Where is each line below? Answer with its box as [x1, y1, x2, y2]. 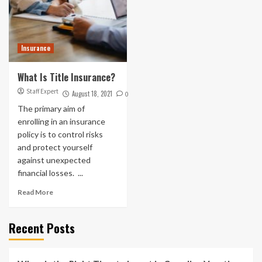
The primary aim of [18, 103, 85, 113]
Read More [18, 187, 53, 196]
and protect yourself [18, 142, 92, 152]
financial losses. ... [18, 167, 83, 178]
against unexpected [18, 154, 91, 165]
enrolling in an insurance [18, 116, 105, 126]
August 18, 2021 [72, 88, 112, 98]
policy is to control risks [18, 129, 103, 139]
